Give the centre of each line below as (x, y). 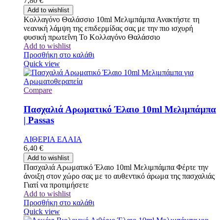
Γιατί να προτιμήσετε (56, 185)
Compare (38, 90)
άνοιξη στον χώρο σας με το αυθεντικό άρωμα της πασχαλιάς (119, 176)
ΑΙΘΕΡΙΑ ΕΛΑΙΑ (53, 139)
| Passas (39, 120)
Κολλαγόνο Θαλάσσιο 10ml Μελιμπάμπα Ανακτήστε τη (111, 20)
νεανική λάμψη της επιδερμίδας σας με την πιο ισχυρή (108, 28)
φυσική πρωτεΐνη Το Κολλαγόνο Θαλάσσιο (92, 37)
